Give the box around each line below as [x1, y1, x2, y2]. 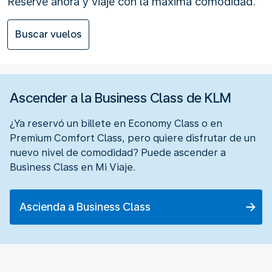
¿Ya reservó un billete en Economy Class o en [10, 117, 222, 129]
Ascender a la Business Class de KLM [10, 89, 231, 106]
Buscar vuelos [15, 28, 81, 40]
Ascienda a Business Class [19, 200, 151, 213]
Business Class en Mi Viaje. [10, 161, 135, 173]
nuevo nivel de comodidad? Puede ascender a [10, 146, 226, 158]
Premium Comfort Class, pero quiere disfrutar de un [10, 132, 256, 144]
